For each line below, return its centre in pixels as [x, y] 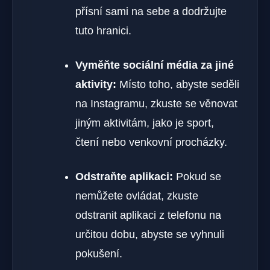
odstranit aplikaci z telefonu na [148, 215]
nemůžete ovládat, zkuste [137, 196]
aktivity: [96, 84]
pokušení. [99, 253]
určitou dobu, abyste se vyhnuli [150, 234]
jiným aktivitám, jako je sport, [145, 123]
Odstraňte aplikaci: [124, 176]
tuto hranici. [103, 30]
